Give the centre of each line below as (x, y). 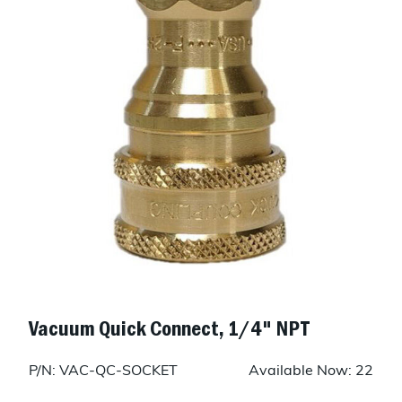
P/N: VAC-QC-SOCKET (103, 372)
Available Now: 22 (311, 372)
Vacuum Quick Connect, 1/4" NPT (169, 328)
